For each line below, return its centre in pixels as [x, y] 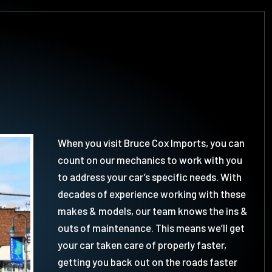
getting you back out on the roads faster [147, 262]
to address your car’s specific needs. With [149, 177]
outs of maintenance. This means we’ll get [151, 228]
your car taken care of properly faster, [142, 245]
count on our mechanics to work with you [150, 160]
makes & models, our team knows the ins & [152, 211]
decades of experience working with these [151, 194]
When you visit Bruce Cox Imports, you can [151, 143]
